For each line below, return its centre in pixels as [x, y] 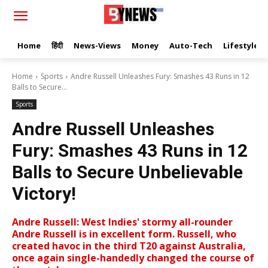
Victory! [44, 194]
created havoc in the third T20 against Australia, [129, 246]
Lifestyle [241, 45]
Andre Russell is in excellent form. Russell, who [124, 234]
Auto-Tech [191, 45]
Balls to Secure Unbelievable [127, 172]
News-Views [97, 45]
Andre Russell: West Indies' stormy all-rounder [122, 222]
